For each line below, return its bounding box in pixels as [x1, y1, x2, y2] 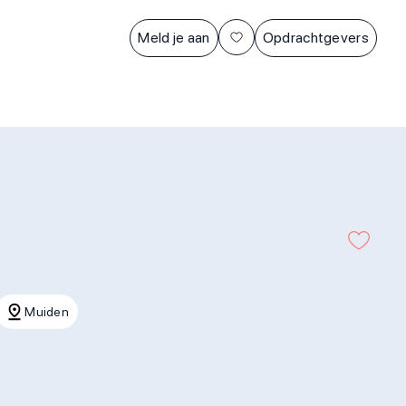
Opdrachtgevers [262, 29, 369, 46]
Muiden [24, 304, 70, 319]
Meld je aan [138, 29, 210, 46]
